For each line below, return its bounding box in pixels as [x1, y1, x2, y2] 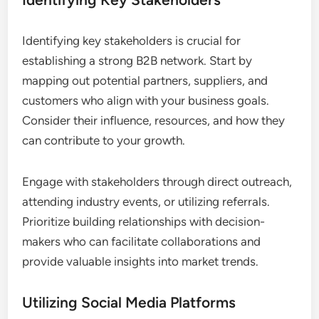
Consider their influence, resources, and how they [22, 113, 286, 128]
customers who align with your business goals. [22, 93, 270, 108]
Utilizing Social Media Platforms [22, 293, 236, 312]
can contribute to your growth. [22, 133, 186, 148]
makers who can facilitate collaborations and [22, 234, 261, 249]
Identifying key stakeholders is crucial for [22, 33, 241, 48]
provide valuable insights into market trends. [22, 254, 259, 269]
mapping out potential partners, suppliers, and [22, 73, 268, 88]
